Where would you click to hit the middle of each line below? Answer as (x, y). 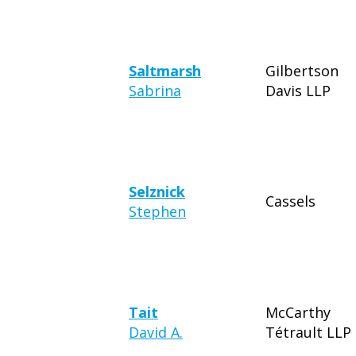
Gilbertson (302, 71)
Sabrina (155, 91)
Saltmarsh (165, 71)
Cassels (290, 201)
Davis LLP (298, 91)
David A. (156, 332)
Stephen (157, 211)
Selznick (157, 192)
